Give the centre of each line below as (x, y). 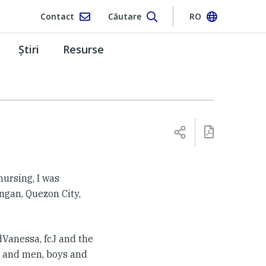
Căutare (124, 16)
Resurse (83, 49)
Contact (57, 16)
